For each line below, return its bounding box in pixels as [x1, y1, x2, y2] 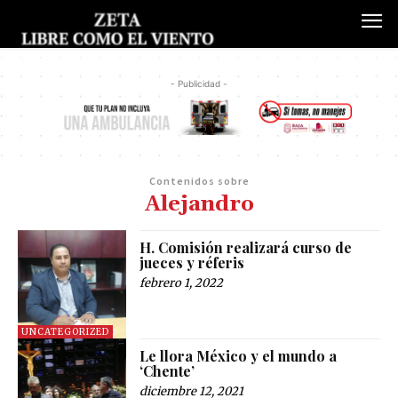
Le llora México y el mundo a [139, 346, 338, 366]
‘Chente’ [139, 362, 195, 381]
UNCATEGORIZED [21, 326, 109, 338]
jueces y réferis [139, 252, 245, 272]
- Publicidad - [171, 78, 227, 90]
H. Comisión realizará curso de [139, 237, 353, 257]
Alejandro [144, 190, 254, 218]
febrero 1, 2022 [139, 275, 224, 291]
